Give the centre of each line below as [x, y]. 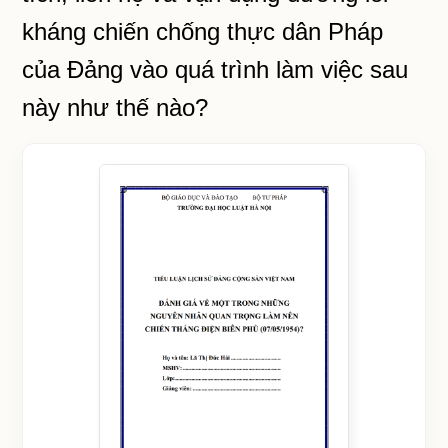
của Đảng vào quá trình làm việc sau [215, 69]
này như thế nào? [115, 107]
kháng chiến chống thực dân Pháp [203, 31]
